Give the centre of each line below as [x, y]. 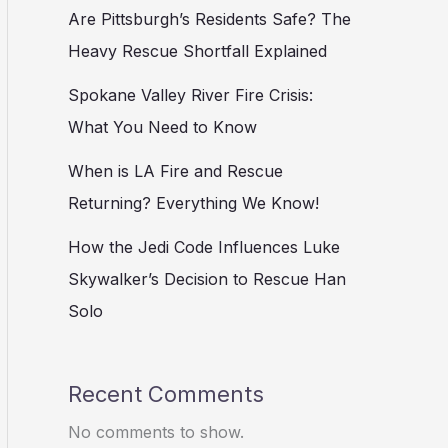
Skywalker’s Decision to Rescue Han [207, 279]
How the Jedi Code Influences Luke [204, 247]
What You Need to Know [162, 127]
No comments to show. [156, 431]
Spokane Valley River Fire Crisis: [190, 95]
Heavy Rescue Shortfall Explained [197, 51]
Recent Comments [166, 393]
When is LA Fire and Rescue [175, 171]
